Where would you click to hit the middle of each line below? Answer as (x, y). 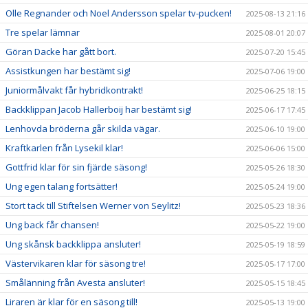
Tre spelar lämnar (43, 32)
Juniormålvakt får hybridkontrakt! (74, 90)
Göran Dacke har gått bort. (61, 51)
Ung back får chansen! (52, 224)
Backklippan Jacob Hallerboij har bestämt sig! (99, 109)
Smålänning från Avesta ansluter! (75, 282)
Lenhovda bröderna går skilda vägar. (83, 128)
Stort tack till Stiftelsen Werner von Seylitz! (93, 205)
